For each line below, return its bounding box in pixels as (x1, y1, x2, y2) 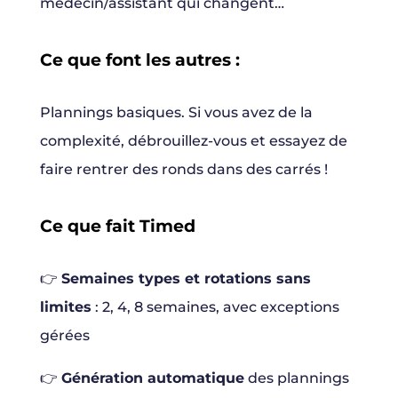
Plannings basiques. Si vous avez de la (39, 104, 313, 122)
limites (39, 298, 92, 316)
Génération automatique (60, 370, 244, 387)
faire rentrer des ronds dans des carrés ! (39, 161, 328, 179)
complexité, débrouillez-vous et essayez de (39, 132, 347, 150)
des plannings (243, 370, 349, 387)
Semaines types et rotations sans (60, 270, 311, 288)
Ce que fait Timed (39, 216, 195, 237)
